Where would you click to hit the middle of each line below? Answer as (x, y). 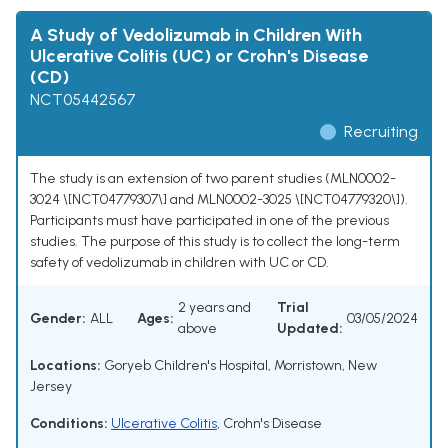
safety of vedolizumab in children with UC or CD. (179, 263)
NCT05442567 (83, 100)
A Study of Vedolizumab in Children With (196, 35)
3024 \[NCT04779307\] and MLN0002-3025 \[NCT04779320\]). (219, 200)
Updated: (310, 329)
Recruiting (381, 132)
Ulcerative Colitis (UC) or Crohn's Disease (199, 56)
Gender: (58, 318)
